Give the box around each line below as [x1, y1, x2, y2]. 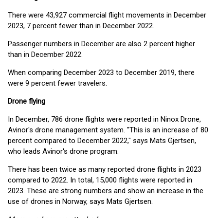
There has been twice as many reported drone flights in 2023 [8, 165, 201, 174]
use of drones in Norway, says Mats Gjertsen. [8, 197, 155, 206]
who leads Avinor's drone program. [8, 147, 121, 156]
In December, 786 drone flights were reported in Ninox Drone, [8, 115, 201, 124]
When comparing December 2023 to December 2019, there [8, 68, 195, 77]
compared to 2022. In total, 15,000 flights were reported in [8, 176, 192, 184]
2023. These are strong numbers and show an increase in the [8, 186, 203, 195]
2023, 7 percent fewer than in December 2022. [8, 21, 156, 30]
